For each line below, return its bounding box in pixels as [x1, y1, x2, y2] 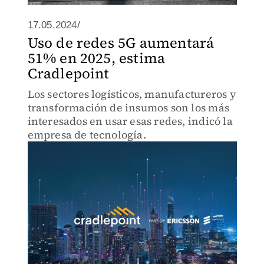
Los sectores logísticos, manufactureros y [27, 87, 236, 101]
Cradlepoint [27, 64, 110, 83]
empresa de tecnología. [27, 127, 146, 142]
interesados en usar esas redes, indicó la [27, 114, 233, 128]
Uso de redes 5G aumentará [27, 33, 214, 52]
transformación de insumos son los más [27, 100, 229, 115]
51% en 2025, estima [27, 48, 166, 68]
